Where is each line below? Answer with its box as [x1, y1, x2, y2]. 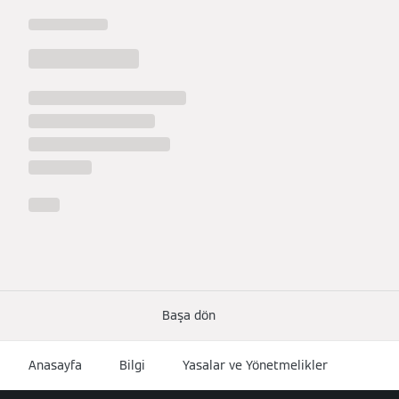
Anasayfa [28, 356, 82, 373]
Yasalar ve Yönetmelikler [183, 356, 328, 373]
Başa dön [162, 306, 216, 323]
